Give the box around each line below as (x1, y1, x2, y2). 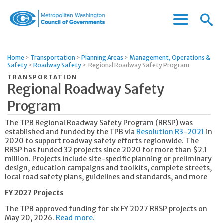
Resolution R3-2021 (136, 127, 204, 136)
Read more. (56, 213, 95, 222)
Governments (9, 67, 61, 77)
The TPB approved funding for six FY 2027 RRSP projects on (5, 204, 207, 213)
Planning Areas (81, 54, 123, 61)
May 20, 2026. (5, 213, 56, 222)
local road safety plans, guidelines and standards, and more (5, 172, 207, 181)
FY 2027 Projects (5, 188, 65, 197)
